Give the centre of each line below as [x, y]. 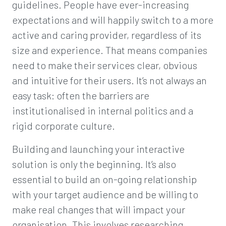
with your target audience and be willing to [105, 194]
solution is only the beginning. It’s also [94, 164]
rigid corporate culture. [64, 126]
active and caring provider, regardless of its [107, 35]
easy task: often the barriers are [81, 95]
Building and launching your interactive [98, 149]
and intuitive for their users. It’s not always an [109, 80]
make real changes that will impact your [99, 209]
